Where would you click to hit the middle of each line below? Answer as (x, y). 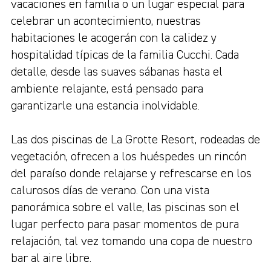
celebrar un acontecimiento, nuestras (106, 21)
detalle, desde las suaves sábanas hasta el (117, 72)
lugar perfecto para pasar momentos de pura (125, 224)
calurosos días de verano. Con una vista (110, 191)
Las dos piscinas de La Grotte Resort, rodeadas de (135, 140)
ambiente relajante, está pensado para (107, 89)
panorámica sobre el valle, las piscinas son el (125, 207)
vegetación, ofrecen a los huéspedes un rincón (129, 157)
